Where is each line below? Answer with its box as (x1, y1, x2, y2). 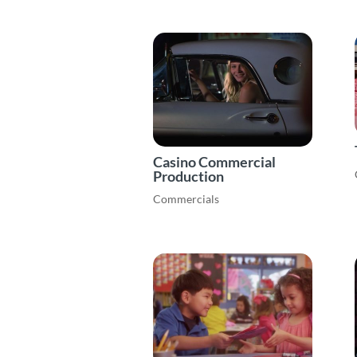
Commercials (153, 192, 219, 206)
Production (153, 167, 224, 185)
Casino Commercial (153, 152, 276, 171)
